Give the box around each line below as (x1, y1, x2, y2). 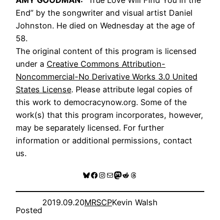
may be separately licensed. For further (16, 122, 164, 133)
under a (16, 58, 47, 69)
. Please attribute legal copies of (71, 84, 192, 94)
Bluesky (82, 169, 110, 180)
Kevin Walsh (112, 197, 158, 208)
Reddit (121, 169, 145, 180)
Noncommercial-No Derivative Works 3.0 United (16, 71, 197, 82)
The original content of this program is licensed (16, 46, 196, 56)
